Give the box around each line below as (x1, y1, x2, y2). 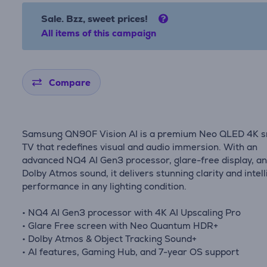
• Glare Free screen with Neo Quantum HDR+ (22, 220, 219, 231)
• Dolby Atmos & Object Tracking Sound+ (22, 233, 197, 244)
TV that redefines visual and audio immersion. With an (22, 141, 258, 153)
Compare (49, 77, 91, 88)
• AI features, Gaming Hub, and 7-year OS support (22, 246, 240, 257)
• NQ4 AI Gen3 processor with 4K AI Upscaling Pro (22, 207, 241, 218)
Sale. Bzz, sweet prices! (41, 13, 151, 25)
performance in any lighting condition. (22, 181, 187, 192)
